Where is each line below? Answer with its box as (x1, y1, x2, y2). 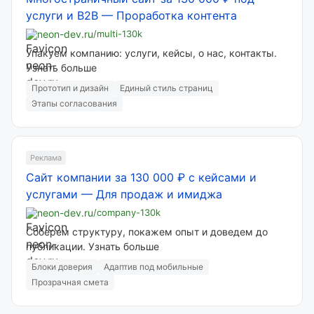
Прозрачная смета (32, 277, 109, 287)
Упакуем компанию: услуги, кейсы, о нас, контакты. (26, 47, 277, 59)
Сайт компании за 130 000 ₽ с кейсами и (26, 170, 257, 184)
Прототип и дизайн (32, 83, 109, 93)
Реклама (30, 153, 62, 163)
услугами (26, 187, 78, 201)
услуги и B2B (26, 8, 98, 22)
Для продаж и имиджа (96, 187, 222, 201)
